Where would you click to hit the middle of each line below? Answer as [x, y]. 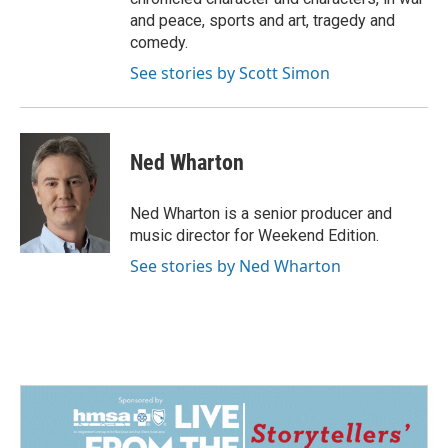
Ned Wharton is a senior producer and [261, 213]
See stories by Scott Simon [230, 72]
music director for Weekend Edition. [254, 235]
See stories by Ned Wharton [235, 265]
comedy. [159, 42]
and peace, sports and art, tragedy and [262, 20]
